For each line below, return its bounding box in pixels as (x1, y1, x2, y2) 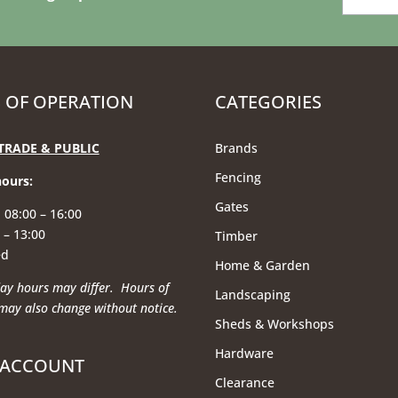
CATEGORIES (215, 90, 322, 115)
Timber (215, 227, 259, 245)
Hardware (215, 345, 275, 362)
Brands (215, 139, 259, 157)
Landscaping (215, 286, 291, 304)
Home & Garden (215, 257, 311, 275)
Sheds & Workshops (215, 315, 335, 333)
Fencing (215, 169, 262, 187)
